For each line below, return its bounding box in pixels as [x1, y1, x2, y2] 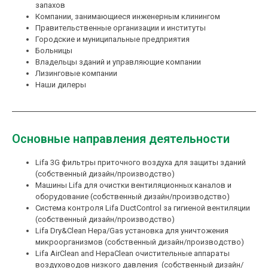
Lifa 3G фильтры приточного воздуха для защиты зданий [35, 158, 246, 167]
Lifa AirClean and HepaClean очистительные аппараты [35, 249, 230, 258]
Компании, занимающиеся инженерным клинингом [35, 12, 220, 22]
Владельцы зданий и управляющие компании [35, 57, 201, 67]
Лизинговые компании [35, 69, 117, 78]
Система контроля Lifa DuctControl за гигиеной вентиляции [35, 203, 250, 213]
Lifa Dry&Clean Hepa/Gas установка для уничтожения [35, 226, 229, 236]
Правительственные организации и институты [35, 23, 206, 33]
